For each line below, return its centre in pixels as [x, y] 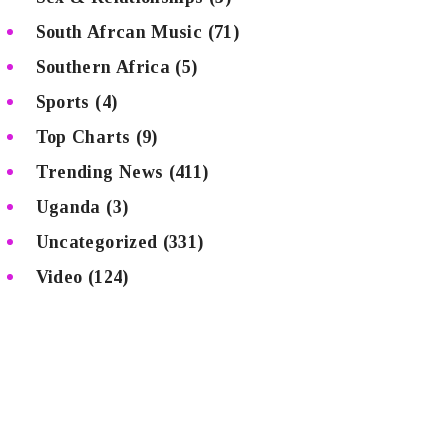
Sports [62, 101]
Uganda [68, 206]
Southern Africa [103, 66]
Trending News [99, 171]
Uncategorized [96, 241]
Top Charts [83, 136]
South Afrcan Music [119, 31]
